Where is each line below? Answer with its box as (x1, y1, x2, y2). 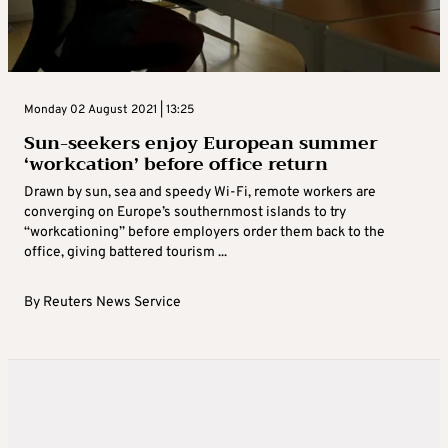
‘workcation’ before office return (24, 147, 328, 180)
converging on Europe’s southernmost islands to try (24, 203, 346, 221)
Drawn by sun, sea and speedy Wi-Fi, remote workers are (24, 183, 376, 201)
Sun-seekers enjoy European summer (24, 126, 378, 159)
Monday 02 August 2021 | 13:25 (24, 101, 194, 118)
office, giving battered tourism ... (24, 243, 227, 261)
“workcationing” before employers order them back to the (24, 223, 385, 241)
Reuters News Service (43, 293, 181, 311)
